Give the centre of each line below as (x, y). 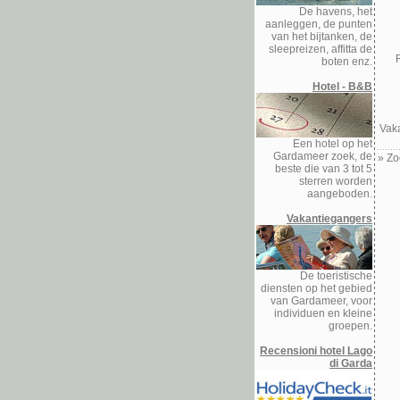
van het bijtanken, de (322, 37)
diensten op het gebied (317, 288)
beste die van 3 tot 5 (324, 169)
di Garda (351, 363)
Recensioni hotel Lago (316, 351)
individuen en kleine (323, 313)
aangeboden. (340, 194)
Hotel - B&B (342, 87)
